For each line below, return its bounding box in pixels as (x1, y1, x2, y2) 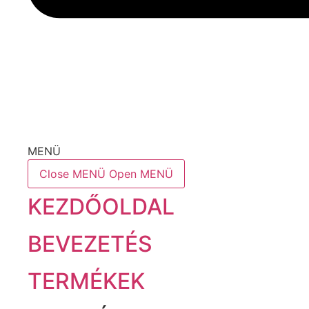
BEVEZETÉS (28, 230, 152, 257)
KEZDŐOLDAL (28, 192, 175, 220)
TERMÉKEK (28, 267, 145, 295)
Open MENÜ (109, 166, 173, 181)
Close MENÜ (39, 166, 106, 181)
